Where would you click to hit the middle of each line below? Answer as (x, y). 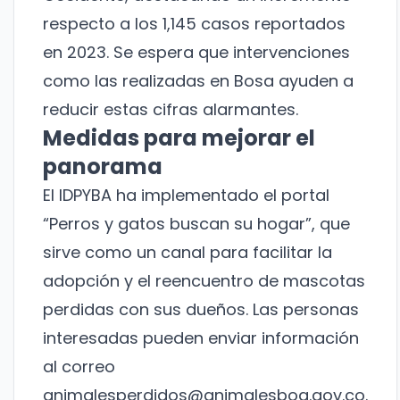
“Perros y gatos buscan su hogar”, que (196, 224)
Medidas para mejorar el (179, 138)
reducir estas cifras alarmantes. (171, 110)
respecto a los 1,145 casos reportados (194, 24)
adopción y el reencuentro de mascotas (204, 281)
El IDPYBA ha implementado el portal (186, 196)
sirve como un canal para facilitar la (187, 253)
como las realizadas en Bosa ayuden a (198, 81)
